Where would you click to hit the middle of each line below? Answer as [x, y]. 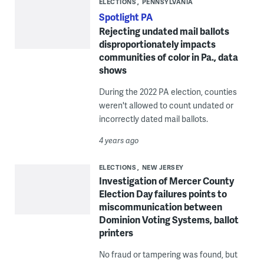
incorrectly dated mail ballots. [153, 119]
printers [116, 233]
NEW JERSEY [163, 167]
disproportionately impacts [157, 44]
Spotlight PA [126, 17]
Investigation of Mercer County [166, 181]
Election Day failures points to [163, 194]
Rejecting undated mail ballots [164, 31]
